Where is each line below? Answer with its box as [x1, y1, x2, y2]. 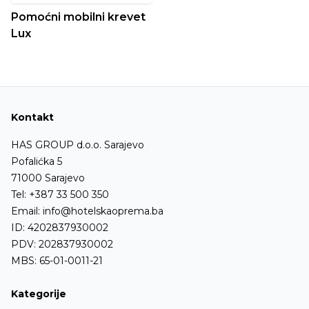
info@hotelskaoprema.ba [43, 204, 163, 217]
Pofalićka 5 [11, 154, 62, 168]
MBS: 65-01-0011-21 [11, 254, 103, 267]
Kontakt [11, 110, 54, 123]
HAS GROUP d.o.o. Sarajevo [11, 138, 144, 151]
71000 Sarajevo [11, 171, 85, 184]
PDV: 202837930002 [11, 237, 113, 250]
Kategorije [11, 287, 66, 300]
